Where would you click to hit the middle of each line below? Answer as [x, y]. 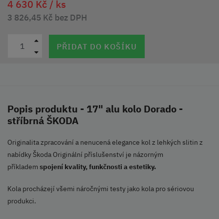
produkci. [22, 201]
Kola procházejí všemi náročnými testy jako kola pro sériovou [101, 189]
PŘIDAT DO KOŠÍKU [97, 46]
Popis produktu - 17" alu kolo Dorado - [95, 109]
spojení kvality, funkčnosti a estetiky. [98, 167]
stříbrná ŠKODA [43, 121]
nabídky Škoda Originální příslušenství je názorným [85, 155]
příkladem [23, 167]
